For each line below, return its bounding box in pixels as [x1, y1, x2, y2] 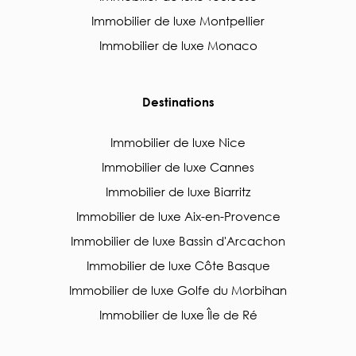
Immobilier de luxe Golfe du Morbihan [69, 282, 287, 298]
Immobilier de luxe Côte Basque [86, 257, 270, 273]
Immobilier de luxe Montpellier [91, 13, 265, 29]
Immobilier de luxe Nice [110, 134, 246, 150]
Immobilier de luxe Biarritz [106, 184, 250, 199]
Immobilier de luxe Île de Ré [99, 307, 257, 323]
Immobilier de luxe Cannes [102, 159, 254, 175]
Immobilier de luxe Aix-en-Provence [75, 208, 281, 224]
